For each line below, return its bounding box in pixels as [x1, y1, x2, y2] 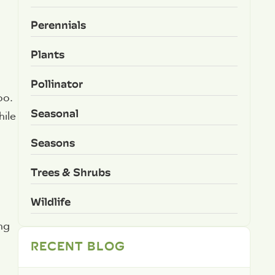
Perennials [30, 15, 86, 34]
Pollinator [30, 74, 83, 93]
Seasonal [30, 104, 79, 122]
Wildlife [30, 192, 71, 211]
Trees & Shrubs [30, 163, 110, 181]
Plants [30, 45, 64, 63]
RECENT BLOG [30, 235, 125, 255]
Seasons [30, 133, 75, 152]
